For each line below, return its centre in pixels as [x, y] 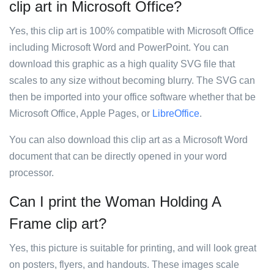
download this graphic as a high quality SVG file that [122, 64]
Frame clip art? [58, 224]
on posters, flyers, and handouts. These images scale [124, 265]
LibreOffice [176, 113]
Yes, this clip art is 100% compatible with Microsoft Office [131, 31]
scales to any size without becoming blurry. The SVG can [132, 80]
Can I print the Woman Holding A [115, 202]
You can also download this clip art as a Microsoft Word [128, 140]
